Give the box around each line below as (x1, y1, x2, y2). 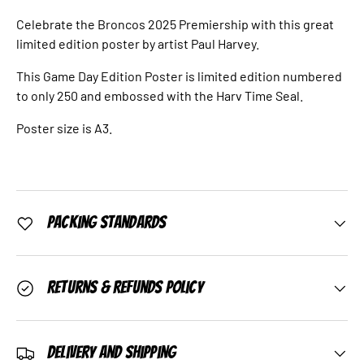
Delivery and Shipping (47, 344, 176, 362)
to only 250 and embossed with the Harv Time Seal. (16, 88, 303, 104)
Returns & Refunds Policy (47, 279, 203, 297)
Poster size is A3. (16, 120, 112, 136)
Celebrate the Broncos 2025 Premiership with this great (16, 16, 334, 32)
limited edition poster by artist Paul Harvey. (16, 36, 259, 52)
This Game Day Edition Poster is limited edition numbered (16, 68, 342, 84)
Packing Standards (47, 214, 167, 232)
